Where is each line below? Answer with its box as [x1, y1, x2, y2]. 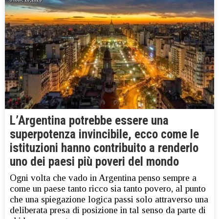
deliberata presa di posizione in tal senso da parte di [10, 205, 206, 216]
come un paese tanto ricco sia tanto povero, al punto [10, 183, 206, 194]
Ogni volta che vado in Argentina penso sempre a [10, 173, 197, 183]
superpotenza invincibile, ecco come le [10, 127, 199, 142]
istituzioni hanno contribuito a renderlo [10, 141, 198, 155]
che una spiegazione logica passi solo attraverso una [10, 194, 208, 205]
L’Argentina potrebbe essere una [10, 113, 169, 128]
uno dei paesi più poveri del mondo [10, 154, 179, 169]
